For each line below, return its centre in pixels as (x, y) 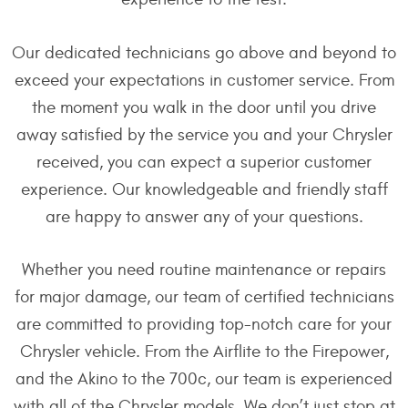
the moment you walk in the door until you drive (204, 107)
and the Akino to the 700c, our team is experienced (204, 379)
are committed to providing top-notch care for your (204, 325)
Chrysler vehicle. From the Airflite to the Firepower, (204, 352)
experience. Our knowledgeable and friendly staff (204, 189)
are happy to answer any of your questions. (204, 216)
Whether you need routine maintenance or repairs (204, 270)
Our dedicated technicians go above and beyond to (204, 52)
